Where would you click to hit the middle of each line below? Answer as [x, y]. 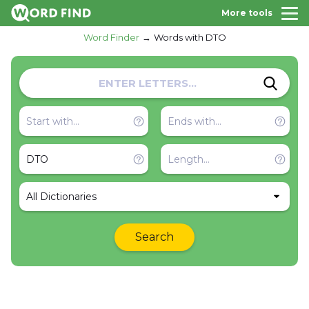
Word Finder [111, 37]
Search [154, 237]
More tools [247, 13]
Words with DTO [190, 37]
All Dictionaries [61, 197]
